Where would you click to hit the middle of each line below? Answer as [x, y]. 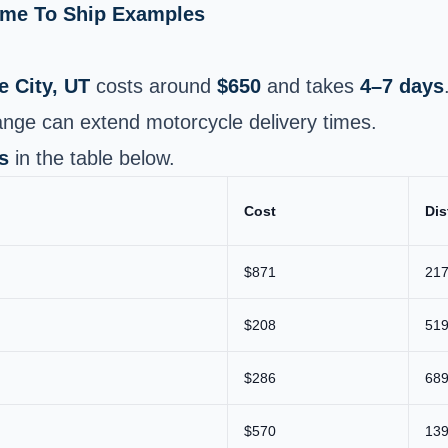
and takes [310, 85]
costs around [153, 85]
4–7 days [402, 85]
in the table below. [92, 157]
